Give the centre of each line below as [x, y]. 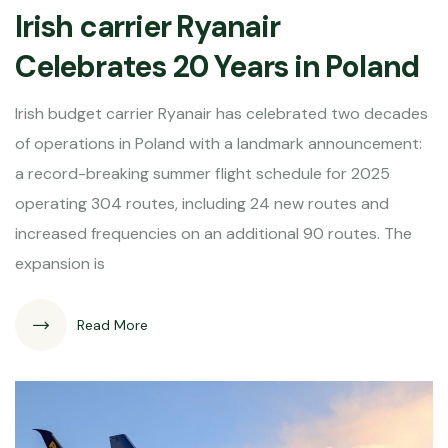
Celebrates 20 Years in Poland [217, 66]
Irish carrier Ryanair [147, 26]
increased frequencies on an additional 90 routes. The [213, 233]
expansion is [60, 263]
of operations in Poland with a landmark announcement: [218, 143]
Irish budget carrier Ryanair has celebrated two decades [221, 113]
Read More [112, 324]
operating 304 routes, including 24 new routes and [202, 203]
